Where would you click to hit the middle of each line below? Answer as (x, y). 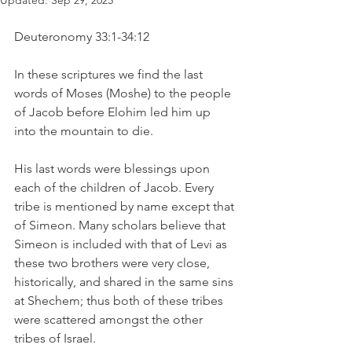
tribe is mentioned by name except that (126, 206)
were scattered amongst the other (110, 319)
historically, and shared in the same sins (125, 282)
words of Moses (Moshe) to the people (124, 93)
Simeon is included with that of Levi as (122, 244)
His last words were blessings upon (114, 169)
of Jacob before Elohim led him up (114, 112)
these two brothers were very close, (114, 263)
